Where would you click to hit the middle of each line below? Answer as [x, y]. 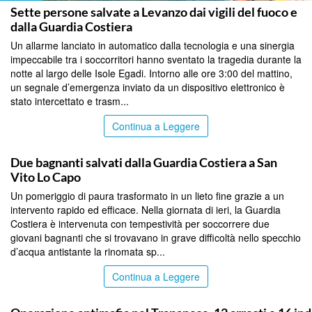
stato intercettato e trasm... [70, 101]
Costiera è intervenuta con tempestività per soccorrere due [140, 224]
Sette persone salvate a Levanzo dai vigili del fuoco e [154, 12]
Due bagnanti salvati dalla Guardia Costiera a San [144, 163]
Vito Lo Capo [46, 177]
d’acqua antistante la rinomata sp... [88, 252]
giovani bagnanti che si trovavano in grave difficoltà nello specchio [156, 238]
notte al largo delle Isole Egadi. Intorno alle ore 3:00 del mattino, [151, 73]
